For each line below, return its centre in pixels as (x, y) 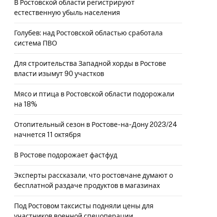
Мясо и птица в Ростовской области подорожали (94, 94)
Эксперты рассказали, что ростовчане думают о (93, 175)
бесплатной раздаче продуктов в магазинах (87, 186)
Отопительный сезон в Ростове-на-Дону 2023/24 (96, 124)
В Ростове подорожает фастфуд (66, 155)
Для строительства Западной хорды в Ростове (90, 63)
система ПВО (36, 43)
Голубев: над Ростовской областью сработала (88, 33)
